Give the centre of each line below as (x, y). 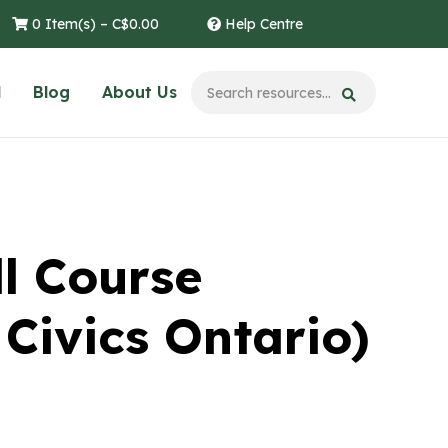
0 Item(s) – (70, 24)
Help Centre (262, 24)
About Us (139, 92)
